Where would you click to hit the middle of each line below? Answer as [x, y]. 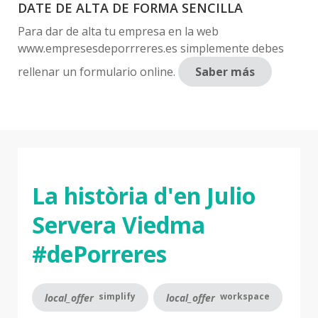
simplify [116, 297]
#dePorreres [99, 254]
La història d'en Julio [144, 196]
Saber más [225, 71]
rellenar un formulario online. [98, 71]
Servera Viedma [119, 225]
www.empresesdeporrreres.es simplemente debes [151, 48]
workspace [244, 297]
